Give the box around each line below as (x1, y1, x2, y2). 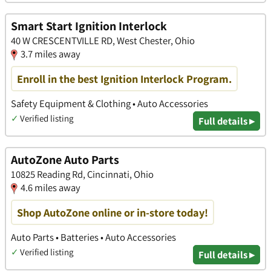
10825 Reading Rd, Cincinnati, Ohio (11, 167, 154, 181)
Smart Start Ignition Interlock (11, 18, 167, 34)
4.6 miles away (21, 180, 80, 194)
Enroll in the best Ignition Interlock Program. (17, 71, 232, 87)
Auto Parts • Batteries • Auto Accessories (11, 230, 176, 244)
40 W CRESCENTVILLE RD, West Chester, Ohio (11, 34, 195, 48)
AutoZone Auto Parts (11, 151, 119, 168)
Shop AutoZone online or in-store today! (17, 205, 208, 220)
